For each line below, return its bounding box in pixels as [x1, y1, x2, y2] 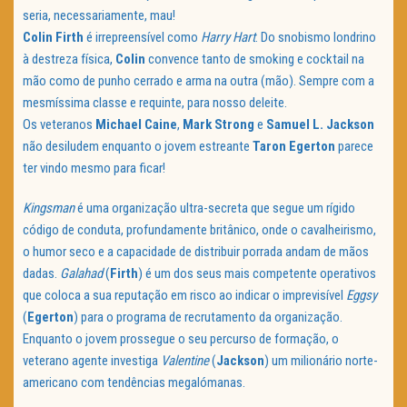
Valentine [161, 352, 212, 370]
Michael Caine [95, 116, 177, 134]
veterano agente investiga [23, 352, 161, 370]
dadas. [23, 265, 60, 283]
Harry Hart [201, 29, 255, 46]
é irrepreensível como [84, 29, 201, 46]
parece [335, 138, 373, 155]
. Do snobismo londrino [255, 29, 376, 46]
